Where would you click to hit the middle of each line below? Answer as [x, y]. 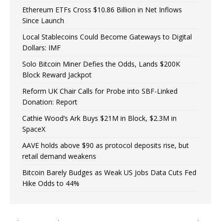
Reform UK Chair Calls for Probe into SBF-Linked [100, 91]
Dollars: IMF [41, 48]
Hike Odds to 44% [51, 184]
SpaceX [34, 129]
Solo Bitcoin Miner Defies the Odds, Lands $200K [101, 64]
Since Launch [43, 21]
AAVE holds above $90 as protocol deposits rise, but [106, 146]
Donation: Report [50, 102]
